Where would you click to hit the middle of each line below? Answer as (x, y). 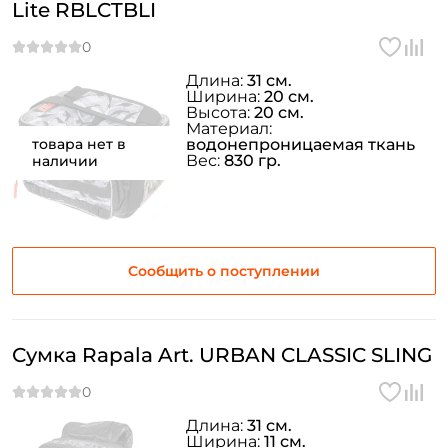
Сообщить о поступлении (224, 271)
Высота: (220, 112)
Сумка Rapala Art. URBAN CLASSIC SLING (222, 355)
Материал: (229, 128)
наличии (65, 161)
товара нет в (79, 144)
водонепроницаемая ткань (300, 144)
